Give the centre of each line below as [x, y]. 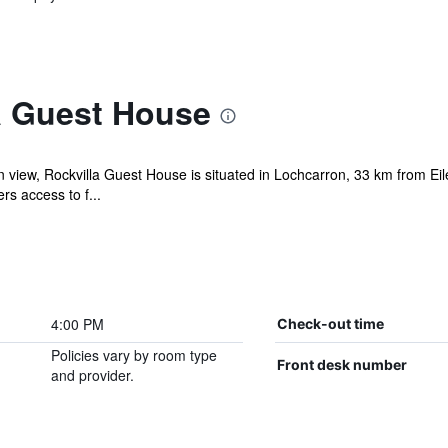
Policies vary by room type [133, 355]
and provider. [92, 375]
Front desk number [341, 364]
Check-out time [330, 323]
